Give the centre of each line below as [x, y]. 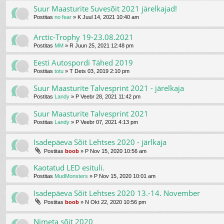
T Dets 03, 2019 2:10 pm [99, 71]
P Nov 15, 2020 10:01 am [125, 176]
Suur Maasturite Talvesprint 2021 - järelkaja [109, 88]
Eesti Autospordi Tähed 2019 [83, 62]
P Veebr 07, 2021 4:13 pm [107, 122]
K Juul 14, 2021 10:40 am [108, 17]
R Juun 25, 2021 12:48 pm [101, 45]
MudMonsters [71, 176]
